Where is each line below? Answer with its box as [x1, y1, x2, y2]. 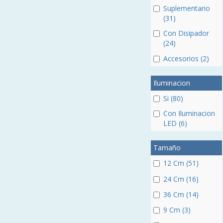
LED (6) [163, 118, 187, 128]
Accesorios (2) [163, 53, 209, 63]
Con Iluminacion [163, 109, 215, 118]
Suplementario [163, 3, 210, 13]
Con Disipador [163, 28, 209, 38]
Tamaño [153, 143, 181, 152]
